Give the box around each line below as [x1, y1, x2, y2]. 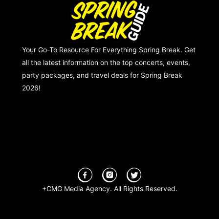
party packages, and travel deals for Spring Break [22, 71, 182, 79]
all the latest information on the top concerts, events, [22, 58, 190, 66]
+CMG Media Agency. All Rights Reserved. [42, 184, 177, 193]
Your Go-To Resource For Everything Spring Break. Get [22, 45, 196, 54]
